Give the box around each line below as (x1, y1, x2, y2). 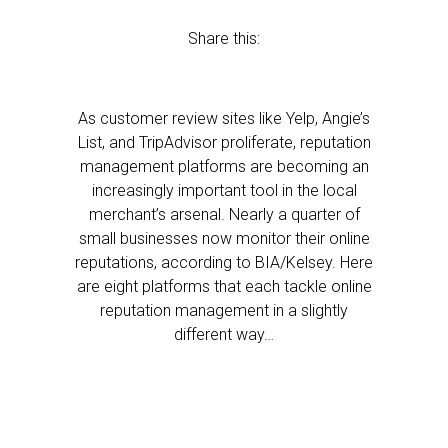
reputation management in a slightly (100, 301, 348, 320)
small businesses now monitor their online (78, 229, 370, 248)
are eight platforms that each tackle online (76, 277, 372, 296)
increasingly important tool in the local (91, 181, 357, 200)
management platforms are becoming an (79, 157, 369, 176)
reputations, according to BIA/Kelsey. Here (75, 253, 373, 272)
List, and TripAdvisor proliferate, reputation (77, 133, 371, 152)
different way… (174, 325, 274, 344)
